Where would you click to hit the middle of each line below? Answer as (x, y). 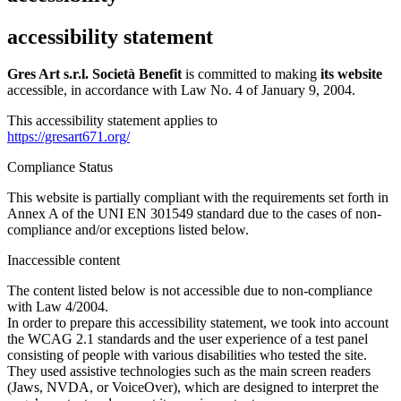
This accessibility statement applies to (112, 121)
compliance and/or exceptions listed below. (128, 230)
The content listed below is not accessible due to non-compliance (190, 291)
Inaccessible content (64, 260)
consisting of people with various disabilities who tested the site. (187, 355)
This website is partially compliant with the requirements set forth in (198, 198)
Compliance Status (60, 167)
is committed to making (251, 74)
